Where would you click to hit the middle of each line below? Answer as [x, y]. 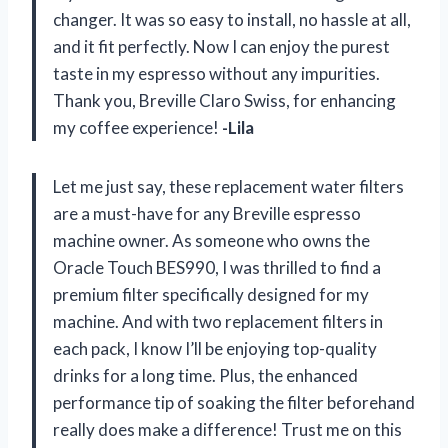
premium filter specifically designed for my [211, 294]
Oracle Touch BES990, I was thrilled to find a [217, 267]
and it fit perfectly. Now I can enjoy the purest [221, 46]
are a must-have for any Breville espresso [207, 213]
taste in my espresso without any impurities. [216, 73]
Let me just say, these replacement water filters [228, 186]
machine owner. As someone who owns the [211, 240]
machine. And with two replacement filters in [218, 321]
